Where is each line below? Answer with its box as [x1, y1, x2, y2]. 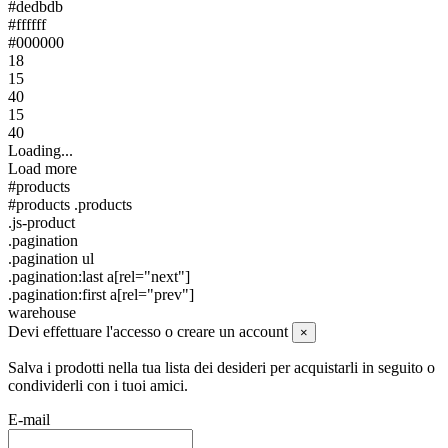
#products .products [8, 196, 132, 214]
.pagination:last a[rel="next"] [8, 268, 190, 286]
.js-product [8, 214, 75, 232]
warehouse [8, 304, 76, 322]
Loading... [8, 142, 73, 160]
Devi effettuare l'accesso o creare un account [8, 323, 288, 341]
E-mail [8, 411, 50, 429]
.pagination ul [8, 250, 94, 268]
